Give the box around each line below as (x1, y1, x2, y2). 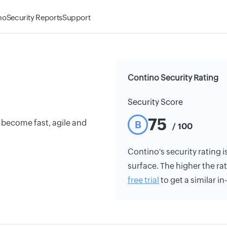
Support (62, 13, 91, 22)
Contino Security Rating (128, 73, 218, 83)
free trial (128, 175, 159, 185)
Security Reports (6, 13, 62, 22)
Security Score (128, 97, 183, 107)
